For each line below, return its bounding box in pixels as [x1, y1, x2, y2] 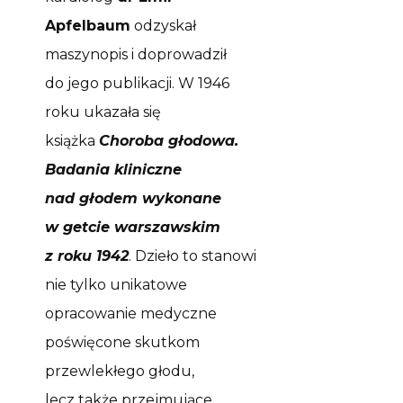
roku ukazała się [45, 103, 161, 121]
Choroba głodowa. [99, 131, 238, 149]
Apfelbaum [45, 16, 130, 34]
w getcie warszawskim [45, 218, 220, 236]
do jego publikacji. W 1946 [45, 74, 229, 92]
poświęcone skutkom [45, 333, 200, 351]
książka [45, 131, 99, 149]
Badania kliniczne [45, 160, 182, 178]
